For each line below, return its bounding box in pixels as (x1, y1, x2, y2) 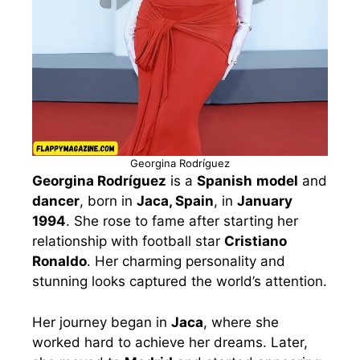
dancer (32, 193, 80, 210)
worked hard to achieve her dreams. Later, (32, 333, 308, 350)
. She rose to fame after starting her (66, 213, 298, 230)
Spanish (197, 173, 252, 190)
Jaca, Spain (137, 193, 214, 210)
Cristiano (224, 233, 287, 250)
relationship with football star (32, 233, 224, 250)
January (237, 193, 292, 210)
